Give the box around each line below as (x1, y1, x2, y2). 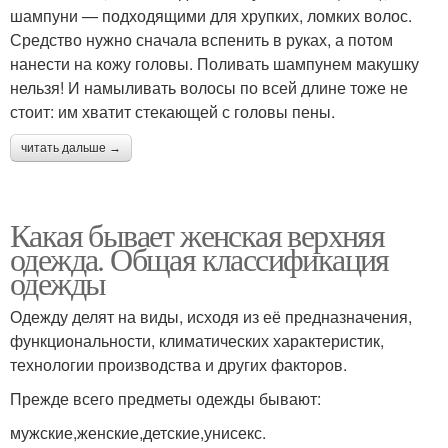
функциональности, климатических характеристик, (10, 328, 384, 352)
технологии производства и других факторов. (10, 352, 347, 376)
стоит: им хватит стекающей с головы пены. (10, 99, 335, 123)
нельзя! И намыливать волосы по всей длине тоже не (10, 75, 408, 99)
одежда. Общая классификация (10, 236, 389, 280)
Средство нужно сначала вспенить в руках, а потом (10, 27, 393, 51)
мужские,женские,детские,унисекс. (10, 420, 266, 444)
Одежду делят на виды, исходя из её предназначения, (10, 304, 412, 328)
